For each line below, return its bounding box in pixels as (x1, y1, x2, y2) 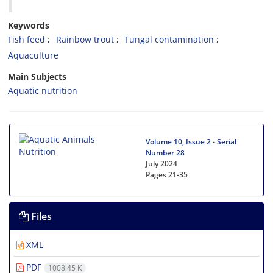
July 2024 (146, 158, 177, 169)
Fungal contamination (125, 34, 214, 45)
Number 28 (146, 147, 185, 158)
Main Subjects (8, 71, 66, 82)
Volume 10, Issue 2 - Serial (146, 136, 236, 147)
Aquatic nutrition (8, 85, 77, 96)
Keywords (8, 19, 49, 31)
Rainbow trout (56, 34, 114, 45)
